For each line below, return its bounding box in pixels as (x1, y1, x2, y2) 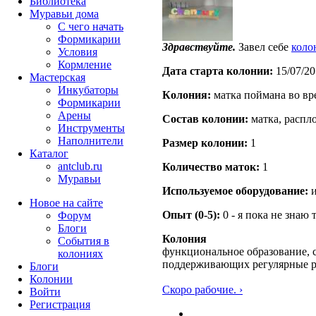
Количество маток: (162, 161, 260, 174)
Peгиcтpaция (30, 298, 90, 310)
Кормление (58, 59, 111, 71)
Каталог (30, 147, 68, 159)
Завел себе (236, 41, 291, 54)
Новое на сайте (30, 197, 103, 209)
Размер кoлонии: (162, 137, 248, 150)
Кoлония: (162, 89, 211, 102)
